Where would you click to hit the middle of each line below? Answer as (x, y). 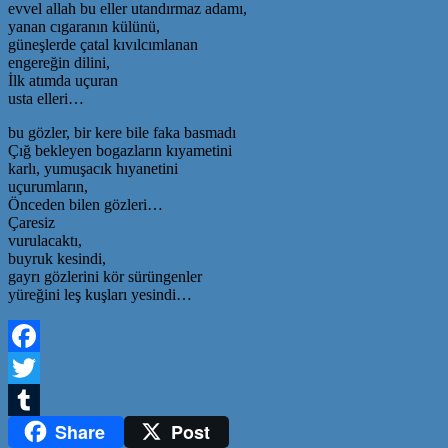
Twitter (30, 399)
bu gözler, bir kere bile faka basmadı (122, 132)
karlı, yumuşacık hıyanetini (93, 168)
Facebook (39, 367)
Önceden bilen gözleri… (85, 204)
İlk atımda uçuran (63, 80)
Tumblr (31, 431)
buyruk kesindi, (57, 258)
